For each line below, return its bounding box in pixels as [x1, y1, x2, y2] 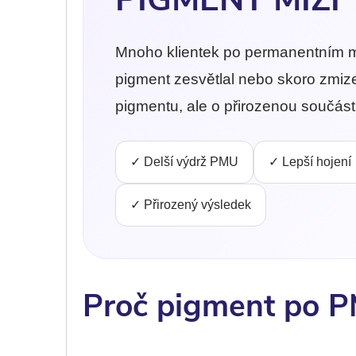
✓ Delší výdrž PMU [130, 154, 238, 168]
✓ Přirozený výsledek [130, 197, 251, 211]
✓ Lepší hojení [269, 154, 351, 168]
